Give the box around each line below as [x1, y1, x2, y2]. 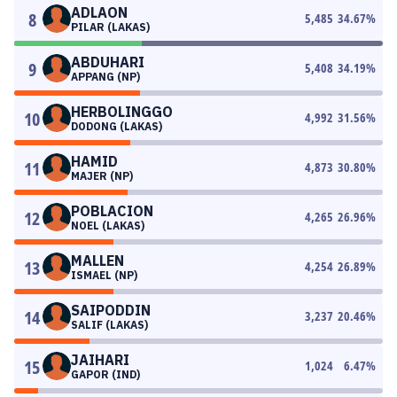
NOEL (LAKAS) [71, 219, 144, 232]
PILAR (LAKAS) [71, 20, 150, 34]
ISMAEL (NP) [71, 269, 137, 282]
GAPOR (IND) [71, 368, 140, 381]
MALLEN [71, 252, 124, 269]
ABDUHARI [71, 53, 144, 71]
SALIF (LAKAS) [71, 318, 148, 331]
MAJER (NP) [71, 169, 133, 183]
